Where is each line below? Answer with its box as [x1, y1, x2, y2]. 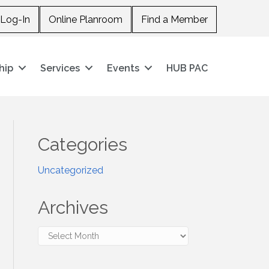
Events [107, 62, 140, 74]
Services [40, 62, 80, 74]
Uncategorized [38, 165, 104, 177]
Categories [38, 134, 128, 156]
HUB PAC [166, 62, 208, 74]
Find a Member [141, 14, 208, 25]
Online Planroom [48, 14, 122, 25]
